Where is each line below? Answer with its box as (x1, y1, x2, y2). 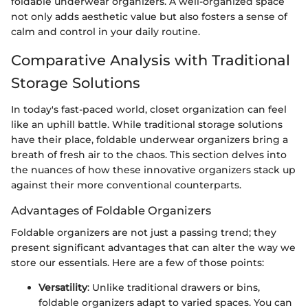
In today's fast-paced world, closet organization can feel (11, 102, 287, 115)
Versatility (38, 280, 87, 294)
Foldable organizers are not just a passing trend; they (11, 225, 276, 239)
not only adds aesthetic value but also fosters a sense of (11, 10, 287, 23)
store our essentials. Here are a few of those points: (11, 256, 264, 269)
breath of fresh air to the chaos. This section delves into (11, 148, 287, 161)
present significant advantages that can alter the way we (11, 241, 296, 254)
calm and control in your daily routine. (11, 25, 200, 38)
